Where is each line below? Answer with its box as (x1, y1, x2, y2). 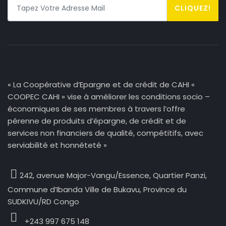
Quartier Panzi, (153, 170, 207, 181)
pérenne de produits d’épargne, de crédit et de (8, 116, 186, 127)
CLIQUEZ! (175, 3, 211, 14)
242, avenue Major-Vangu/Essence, (20, 170, 153, 181)
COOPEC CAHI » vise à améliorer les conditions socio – (8, 91, 210, 102)
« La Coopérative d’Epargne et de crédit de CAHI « (8, 79, 195, 90)
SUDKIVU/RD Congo (8, 196, 79, 207)
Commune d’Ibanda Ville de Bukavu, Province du (8, 184, 187, 195)
